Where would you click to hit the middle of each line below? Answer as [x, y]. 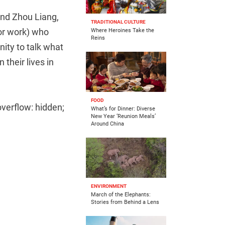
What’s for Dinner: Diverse [123, 109]
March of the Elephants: [121, 195]
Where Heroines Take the [123, 31]
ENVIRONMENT [109, 186]
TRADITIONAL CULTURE [118, 22]
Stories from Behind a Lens [125, 202]
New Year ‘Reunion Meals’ [123, 117]
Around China [107, 124]
